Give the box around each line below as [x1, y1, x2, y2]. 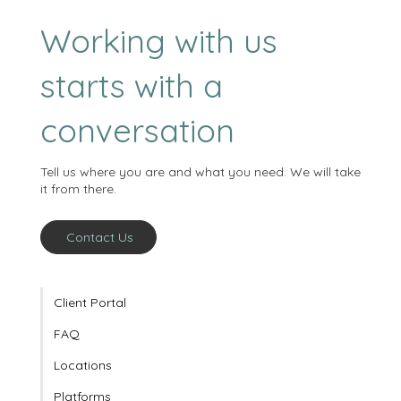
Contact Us [66, 264, 134, 281]
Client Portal [53, 329, 126, 346]
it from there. [39, 217, 116, 234]
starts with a [39, 101, 223, 142]
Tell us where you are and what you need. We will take [39, 200, 361, 217]
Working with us [39, 56, 277, 98]
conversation [39, 146, 235, 187]
